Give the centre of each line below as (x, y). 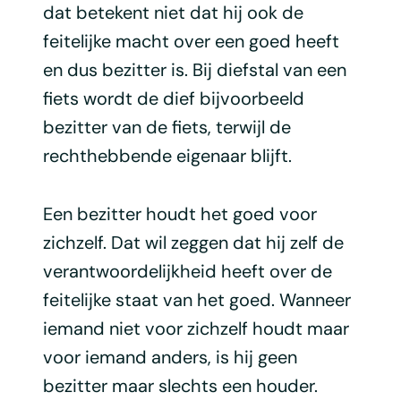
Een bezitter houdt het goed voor (179, 213)
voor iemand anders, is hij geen (170, 357)
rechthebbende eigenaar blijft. (167, 155)
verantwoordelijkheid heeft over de (187, 271)
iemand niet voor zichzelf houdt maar (196, 328)
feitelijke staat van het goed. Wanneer (196, 299)
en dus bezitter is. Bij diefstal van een (194, 69)
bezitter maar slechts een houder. (180, 385)
